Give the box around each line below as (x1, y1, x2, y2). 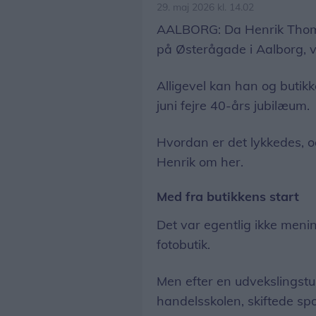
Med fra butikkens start (157, 188, 299, 205)
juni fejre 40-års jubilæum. (157, 97, 310, 114)
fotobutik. (157, 236, 210, 253)
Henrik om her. (157, 153, 243, 170)
